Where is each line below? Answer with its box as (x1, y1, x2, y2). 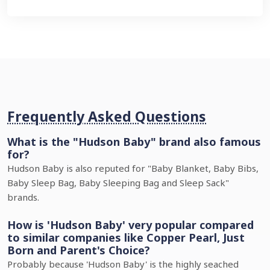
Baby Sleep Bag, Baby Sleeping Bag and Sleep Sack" (7, 177, 229, 189)
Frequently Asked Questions (7, 107, 206, 126)
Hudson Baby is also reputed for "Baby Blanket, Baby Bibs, (7, 162, 259, 174)
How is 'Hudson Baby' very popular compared (7, 218, 254, 232)
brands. (7, 191, 39, 203)
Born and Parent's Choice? (7, 243, 150, 257)
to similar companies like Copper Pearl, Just (7, 230, 245, 245)
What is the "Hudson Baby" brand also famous (7, 134, 261, 149)
